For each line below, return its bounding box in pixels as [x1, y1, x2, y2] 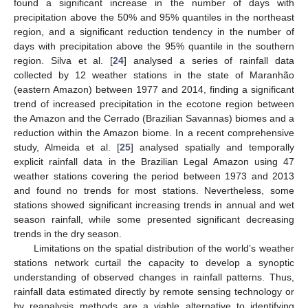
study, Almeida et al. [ [14, 141, 120, 153]
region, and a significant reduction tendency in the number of [14, 25, 294, 37]
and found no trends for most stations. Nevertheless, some [14, 184, 294, 196]
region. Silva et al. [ [14, 54, 113, 66]
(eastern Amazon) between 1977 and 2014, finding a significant [14, 83, 294, 95]
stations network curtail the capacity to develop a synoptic [14, 256, 294, 268]
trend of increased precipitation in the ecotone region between [14, 98, 294, 109]
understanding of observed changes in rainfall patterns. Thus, [14, 271, 294, 283]
